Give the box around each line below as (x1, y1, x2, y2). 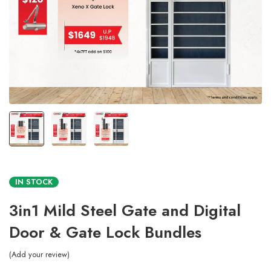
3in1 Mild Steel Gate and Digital (9, 199, 241, 222)
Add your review (11, 249, 67, 260)
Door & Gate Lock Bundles (9, 221, 201, 244)
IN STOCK (15, 176, 53, 188)
